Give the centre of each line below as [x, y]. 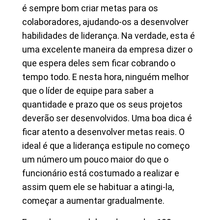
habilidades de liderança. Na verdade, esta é [109, 36]
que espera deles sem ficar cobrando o [99, 63]
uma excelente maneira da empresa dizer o [107, 49]
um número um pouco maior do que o [95, 159]
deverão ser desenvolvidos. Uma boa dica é [107, 118]
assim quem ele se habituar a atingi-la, [98, 187]
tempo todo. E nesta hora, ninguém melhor [106, 77]
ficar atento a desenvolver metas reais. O [103, 132]
